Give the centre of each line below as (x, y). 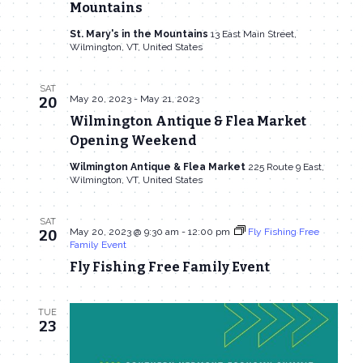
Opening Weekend (133, 141)
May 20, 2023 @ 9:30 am (124, 232)
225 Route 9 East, (286, 167)
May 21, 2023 (169, 99)
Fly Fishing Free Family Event (169, 267)
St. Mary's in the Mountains (140, 34)
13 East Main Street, (253, 34)
